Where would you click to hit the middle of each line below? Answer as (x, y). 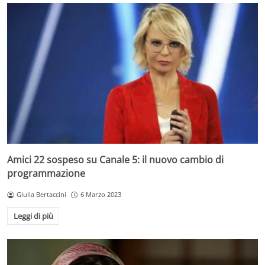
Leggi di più (33, 216)
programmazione (46, 174)
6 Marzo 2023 (101, 195)
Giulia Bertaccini (41, 195)
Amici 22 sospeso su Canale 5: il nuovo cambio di (115, 160)
